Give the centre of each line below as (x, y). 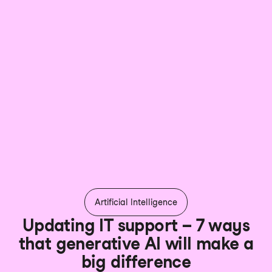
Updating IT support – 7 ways (136, 225)
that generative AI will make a (136, 243)
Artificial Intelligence (136, 202)
